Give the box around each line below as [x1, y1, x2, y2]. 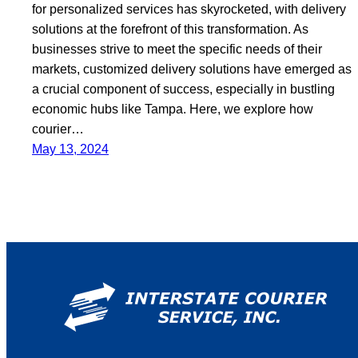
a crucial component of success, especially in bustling [32, 82, 335, 96]
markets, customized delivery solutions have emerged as [32, 62, 352, 76]
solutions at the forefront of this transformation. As [32, 22, 308, 36]
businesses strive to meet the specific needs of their [32, 42, 322, 56]
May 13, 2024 [32, 141, 109, 156]
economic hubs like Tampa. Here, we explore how [32, 101, 313, 116]
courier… [32, 121, 84, 136]
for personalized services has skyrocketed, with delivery [32, 2, 346, 16]
